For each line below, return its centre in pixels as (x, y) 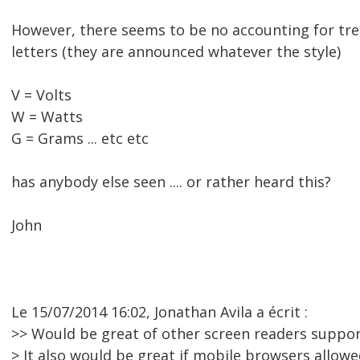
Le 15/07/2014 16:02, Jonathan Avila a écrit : (160, 312)
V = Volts (41, 95)
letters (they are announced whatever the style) (176, 52)
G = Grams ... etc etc (80, 139)
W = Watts (47, 117)
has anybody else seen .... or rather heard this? (171, 182)
